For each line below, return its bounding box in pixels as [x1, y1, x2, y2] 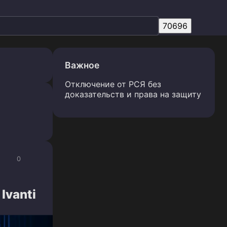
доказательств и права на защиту [65, 89, 201, 99]
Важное [65, 60, 99, 70]
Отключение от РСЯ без [65, 79, 161, 89]
